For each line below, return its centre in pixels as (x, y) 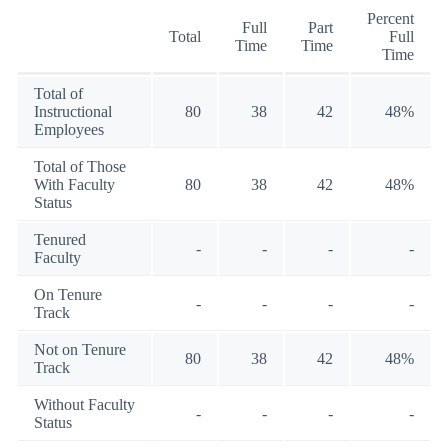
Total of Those (80, 166)
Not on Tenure (80, 349)
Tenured (60, 239)
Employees (69, 129)
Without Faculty (84, 404)
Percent (390, 18)
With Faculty (74, 184)
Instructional (73, 111)
